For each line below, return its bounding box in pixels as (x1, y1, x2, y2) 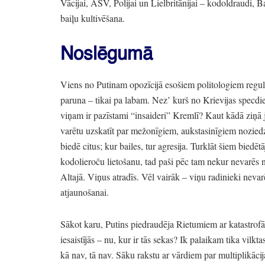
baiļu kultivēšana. (60, 12, 125, 25)
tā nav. (87, 248, 114, 261)
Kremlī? (170, 108, 203, 121)
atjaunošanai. (60, 185, 109, 198)
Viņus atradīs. (85, 170, 139, 183)
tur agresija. (143, 139, 188, 152)
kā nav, (60, 248, 87, 261)
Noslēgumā (60, 46, 153, 64)
